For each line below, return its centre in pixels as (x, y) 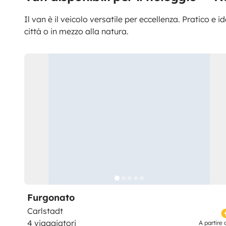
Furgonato (51, 197)
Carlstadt (45, 211)
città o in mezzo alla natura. (76, 31)
